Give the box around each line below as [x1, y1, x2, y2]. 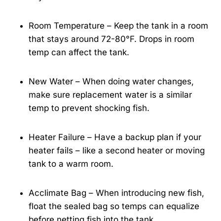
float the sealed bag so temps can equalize [29, 201, 199, 212]
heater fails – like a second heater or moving [29, 146, 205, 156]
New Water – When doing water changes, [29, 76, 194, 87]
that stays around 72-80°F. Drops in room [29, 34, 194, 44]
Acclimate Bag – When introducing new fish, [29, 188, 204, 198]
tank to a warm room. [29, 159, 113, 169]
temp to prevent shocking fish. [29, 103, 149, 113]
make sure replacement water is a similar [29, 90, 192, 100]
